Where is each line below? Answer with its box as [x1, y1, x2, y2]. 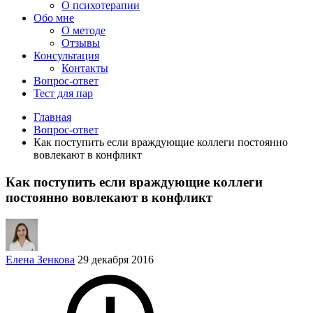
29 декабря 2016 [78, 253, 154, 265]
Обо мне [34, 12, 74, 24]
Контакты [61, 62, 108, 75]
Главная [34, 111, 71, 124]
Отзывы [61, 37, 100, 50]
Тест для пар [34, 87, 93, 100]
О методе [61, 24, 105, 37]
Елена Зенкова [6, 253, 75, 265]
